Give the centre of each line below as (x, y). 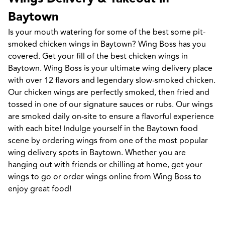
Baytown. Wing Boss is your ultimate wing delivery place (110, 68)
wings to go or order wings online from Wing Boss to (105, 177)
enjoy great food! (40, 189)
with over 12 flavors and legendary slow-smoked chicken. (112, 80)
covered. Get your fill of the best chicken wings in (98, 56)
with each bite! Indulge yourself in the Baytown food (103, 128)
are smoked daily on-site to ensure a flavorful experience (111, 116)
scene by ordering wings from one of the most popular (108, 140)
